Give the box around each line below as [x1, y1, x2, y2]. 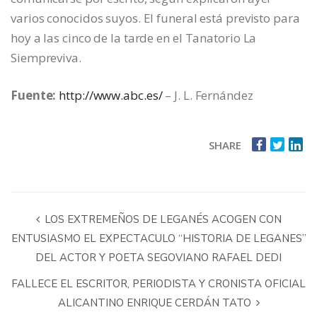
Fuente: [11, 86, 57, 103]
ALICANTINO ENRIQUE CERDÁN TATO [57, 295, 254, 310]
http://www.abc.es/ [59, 86, 163, 103]
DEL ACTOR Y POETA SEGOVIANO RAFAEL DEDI [35, 250, 282, 265]
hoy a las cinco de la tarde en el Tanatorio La [11, 29, 257, 46]
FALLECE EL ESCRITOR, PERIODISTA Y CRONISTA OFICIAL [11, 276, 306, 291]
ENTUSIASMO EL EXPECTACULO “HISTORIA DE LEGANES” [11, 231, 306, 246]
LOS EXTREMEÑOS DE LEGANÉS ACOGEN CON [41, 212, 282, 226]
